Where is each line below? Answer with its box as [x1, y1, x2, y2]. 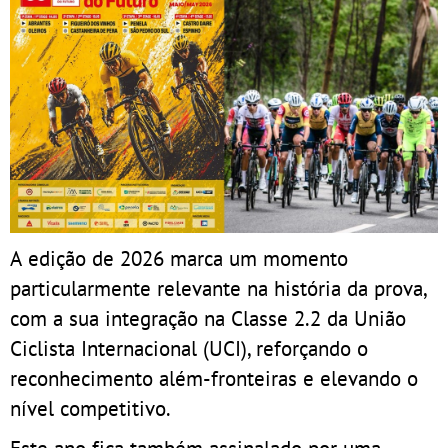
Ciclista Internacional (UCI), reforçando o [10, 334, 368, 363]
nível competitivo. [10, 394, 175, 423]
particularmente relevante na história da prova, [10, 274, 427, 303]
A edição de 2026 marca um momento [10, 244, 348, 273]
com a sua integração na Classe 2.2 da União [10, 304, 406, 333]
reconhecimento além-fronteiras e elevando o [10, 364, 418, 393]
